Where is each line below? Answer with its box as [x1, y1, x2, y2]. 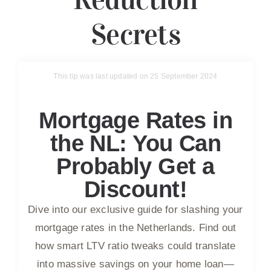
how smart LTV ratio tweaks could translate [35, 240, 236, 252]
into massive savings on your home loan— [37, 258, 234, 270]
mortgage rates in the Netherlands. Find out [34, 221, 237, 233]
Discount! [84, 176, 187, 202]
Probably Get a [56, 153, 215, 179]
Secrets [91, 16, 180, 52]
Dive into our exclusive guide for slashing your [28, 203, 243, 215]
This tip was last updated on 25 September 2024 [53, 71, 218, 80]
